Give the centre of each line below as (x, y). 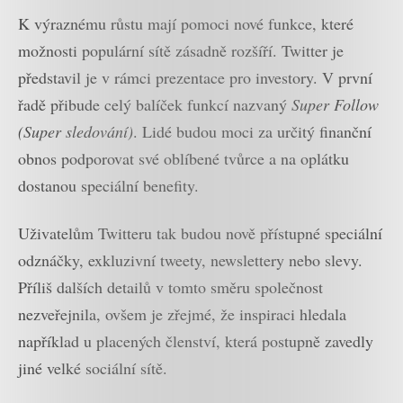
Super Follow (335, 105)
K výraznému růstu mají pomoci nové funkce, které (186, 24)
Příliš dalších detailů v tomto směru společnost (170, 287)
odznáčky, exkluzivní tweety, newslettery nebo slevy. (190, 260)
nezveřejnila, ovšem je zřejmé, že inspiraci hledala (182, 313)
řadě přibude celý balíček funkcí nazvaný (155, 105)
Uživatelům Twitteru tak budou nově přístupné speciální (200, 233)
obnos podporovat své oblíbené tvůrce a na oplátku (184, 159)
